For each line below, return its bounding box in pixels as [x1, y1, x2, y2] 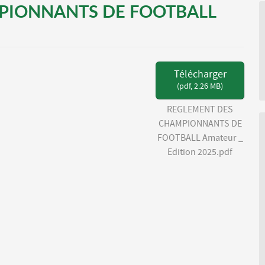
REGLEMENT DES [167, 104, 233, 115]
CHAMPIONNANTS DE [158, 118, 242, 130]
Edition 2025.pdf [167, 147, 232, 158]
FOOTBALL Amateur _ [157, 132, 243, 144]
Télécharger [173, 69, 227, 81]
